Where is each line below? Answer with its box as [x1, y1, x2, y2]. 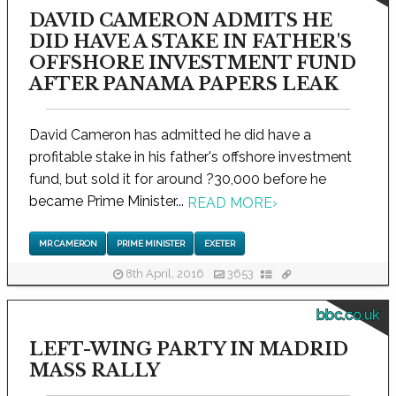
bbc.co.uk [316, 306, 379, 324]
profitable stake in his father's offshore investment [29, 148, 352, 166]
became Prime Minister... [29, 193, 187, 210]
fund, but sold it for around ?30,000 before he [29, 171, 326, 188]
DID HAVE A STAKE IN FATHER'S [29, 31, 352, 53]
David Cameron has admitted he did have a [29, 126, 311, 144]
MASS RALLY [29, 359, 160, 381]
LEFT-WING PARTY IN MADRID [29, 338, 348, 360]
